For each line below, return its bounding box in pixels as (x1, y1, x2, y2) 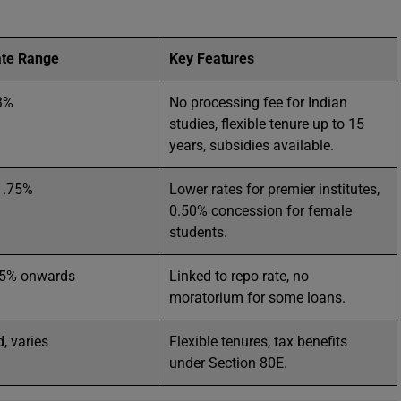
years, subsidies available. (169, 137, 334, 154)
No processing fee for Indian (169, 94, 347, 111)
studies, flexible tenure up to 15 (169, 115, 364, 132)
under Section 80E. (169, 354, 287, 371)
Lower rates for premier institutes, (169, 181, 380, 198)
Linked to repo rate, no (169, 268, 309, 285)
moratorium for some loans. (169, 289, 346, 306)
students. (169, 224, 227, 241)
